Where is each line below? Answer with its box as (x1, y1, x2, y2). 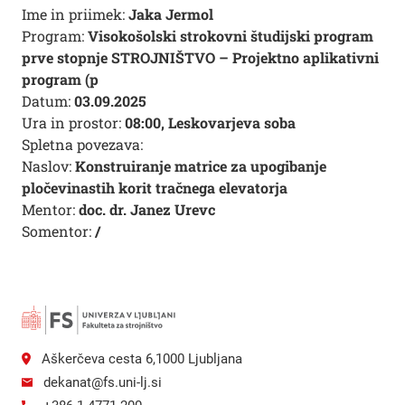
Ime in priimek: (22, 5, 128, 24)
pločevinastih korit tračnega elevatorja (22, 178, 287, 197)
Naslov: (22, 156, 75, 175)
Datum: (22, 91, 74, 110)
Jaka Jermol (128, 5, 213, 24)
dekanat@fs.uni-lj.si (43, 373, 162, 391)
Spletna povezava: (22, 135, 143, 154)
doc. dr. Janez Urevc (79, 200, 215, 219)
